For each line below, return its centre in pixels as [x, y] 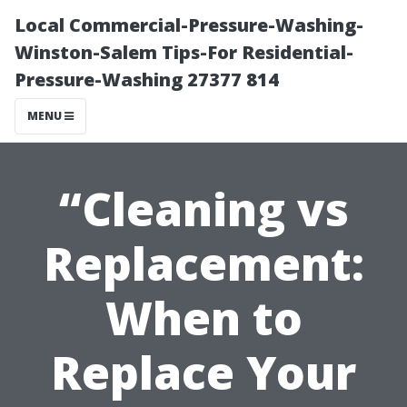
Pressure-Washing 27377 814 [147, 79]
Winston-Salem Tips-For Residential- [184, 52]
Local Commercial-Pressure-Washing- [189, 25]
